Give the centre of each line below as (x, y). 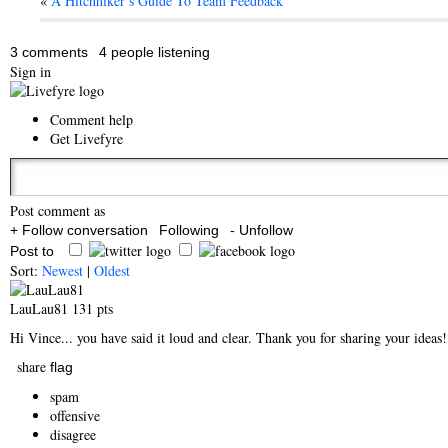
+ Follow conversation (79, 230)
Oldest (112, 270)
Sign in (30, 71)
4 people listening (154, 52)
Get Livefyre (86, 138)
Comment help (91, 119)
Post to (32, 251)
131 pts (92, 308)
